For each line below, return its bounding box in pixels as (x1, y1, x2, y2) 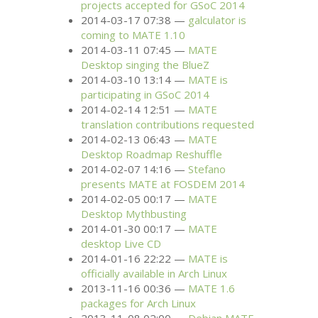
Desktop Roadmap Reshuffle (81, 147, 223, 162)
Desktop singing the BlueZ (81, 57, 210, 72)
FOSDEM (173, 177, 217, 192)
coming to (81, 28, 133, 43)
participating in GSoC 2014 (81, 87, 210, 102)
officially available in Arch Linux (81, 266, 228, 281)
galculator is (188, 13, 247, 28)
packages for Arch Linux (81, 296, 197, 311)
